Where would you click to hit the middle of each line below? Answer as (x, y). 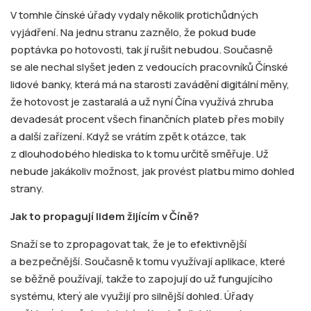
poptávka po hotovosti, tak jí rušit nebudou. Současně (142, 50)
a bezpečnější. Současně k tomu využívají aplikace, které (148, 262)
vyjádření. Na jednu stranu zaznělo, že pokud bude (133, 33)
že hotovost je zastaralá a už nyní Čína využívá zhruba (142, 102)
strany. (27, 189)
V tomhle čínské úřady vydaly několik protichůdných (134, 15)
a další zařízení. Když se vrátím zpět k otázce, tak (128, 137)
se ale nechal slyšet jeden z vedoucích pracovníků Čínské (149, 67)
